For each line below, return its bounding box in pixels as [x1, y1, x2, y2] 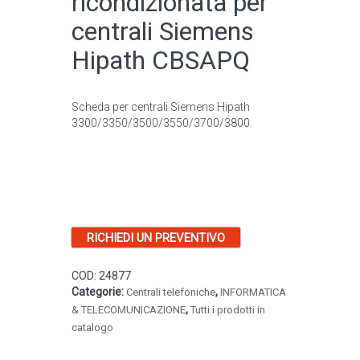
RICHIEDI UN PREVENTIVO [87, 230, 225, 245]
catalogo [72, 321, 113, 333]
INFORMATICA [220, 285, 286, 298]
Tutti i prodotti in [190, 303, 265, 316]
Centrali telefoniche [126, 285, 215, 298]
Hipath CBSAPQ [72, 44, 250, 76]
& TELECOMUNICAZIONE [72, 303, 186, 316]
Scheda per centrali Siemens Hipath [72, 100, 250, 113]
